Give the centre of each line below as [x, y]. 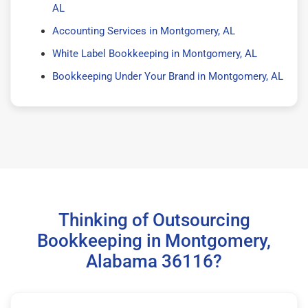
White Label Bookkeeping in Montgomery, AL [155, 53]
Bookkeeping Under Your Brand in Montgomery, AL [168, 76]
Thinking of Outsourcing [154, 220]
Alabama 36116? [154, 261]
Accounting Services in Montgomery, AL [144, 31]
